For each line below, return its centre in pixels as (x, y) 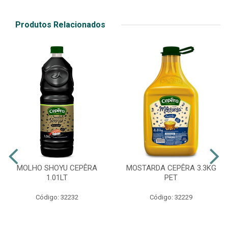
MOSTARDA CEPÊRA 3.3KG (171, 168)
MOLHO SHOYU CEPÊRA (57, 168)
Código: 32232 (57, 197)
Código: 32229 (171, 197)
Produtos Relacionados (60, 25)
